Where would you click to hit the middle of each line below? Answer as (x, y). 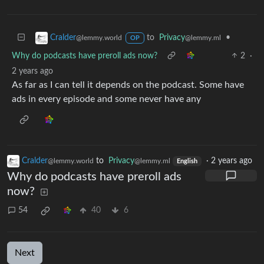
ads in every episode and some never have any (106, 99)
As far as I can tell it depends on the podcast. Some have (128, 85)
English (187, 161)
